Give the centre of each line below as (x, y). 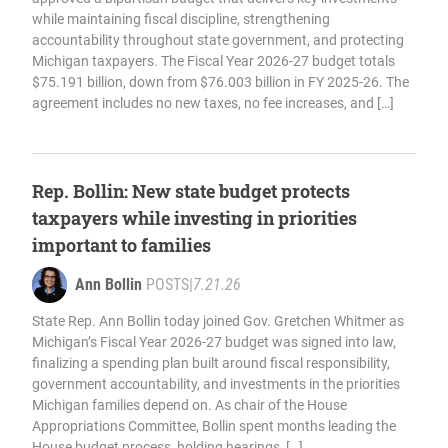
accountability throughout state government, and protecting (218, 40)
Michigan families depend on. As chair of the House (189, 405)
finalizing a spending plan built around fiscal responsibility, (211, 363)
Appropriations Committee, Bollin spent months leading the (214, 426)
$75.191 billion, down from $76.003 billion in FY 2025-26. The (220, 82)
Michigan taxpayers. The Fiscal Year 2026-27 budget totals (213, 61)
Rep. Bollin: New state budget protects (191, 191)
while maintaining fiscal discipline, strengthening (181, 19)
